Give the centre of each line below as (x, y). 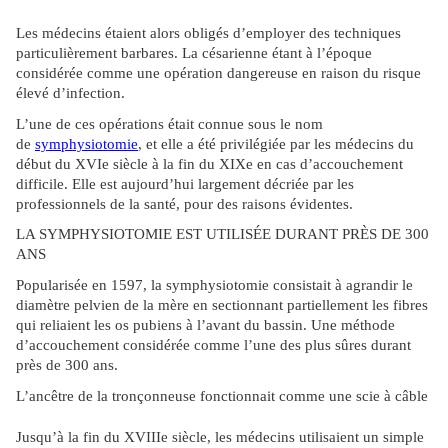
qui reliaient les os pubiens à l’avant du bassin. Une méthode (205, 325)
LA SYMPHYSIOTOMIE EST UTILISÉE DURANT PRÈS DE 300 (222, 234)
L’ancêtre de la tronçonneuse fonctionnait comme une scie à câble (222, 395)
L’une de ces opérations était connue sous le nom (169, 123)
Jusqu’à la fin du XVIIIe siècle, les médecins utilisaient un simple (220, 437)
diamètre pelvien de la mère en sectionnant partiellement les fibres (222, 305)
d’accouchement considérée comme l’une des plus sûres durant (213, 345)
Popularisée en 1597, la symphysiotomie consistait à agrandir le (214, 285)
